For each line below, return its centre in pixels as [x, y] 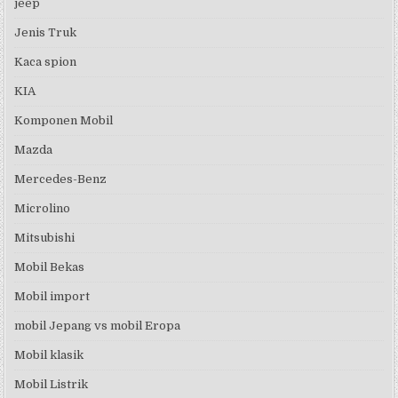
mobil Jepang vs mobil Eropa [98, 325]
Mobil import [52, 296]
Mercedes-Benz [61, 179]
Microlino [43, 208]
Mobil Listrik [52, 384]
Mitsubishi [45, 237]
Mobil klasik [49, 354]
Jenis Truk [46, 32]
